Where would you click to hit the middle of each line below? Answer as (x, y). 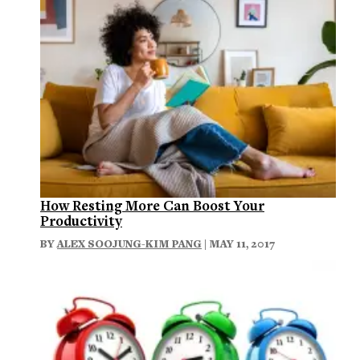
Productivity (81, 221)
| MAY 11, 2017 (238, 244)
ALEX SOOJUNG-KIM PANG (129, 244)
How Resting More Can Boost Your (152, 206)
